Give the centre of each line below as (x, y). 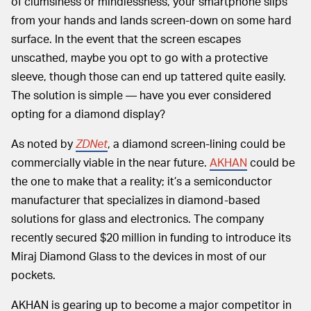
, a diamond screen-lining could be (196, 144)
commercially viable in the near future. (110, 162)
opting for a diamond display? (88, 114)
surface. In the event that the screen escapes (126, 39)
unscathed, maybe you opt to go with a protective (140, 58)
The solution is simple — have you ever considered (141, 95)
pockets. (33, 275)
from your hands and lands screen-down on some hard (151, 20)
